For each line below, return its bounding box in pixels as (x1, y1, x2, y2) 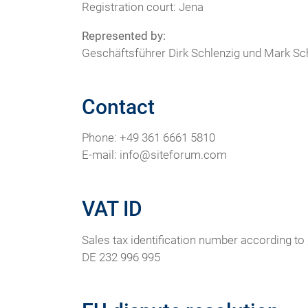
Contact (81, 94, 155, 119)
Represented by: (81, 29, 166, 43)
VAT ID (81, 197, 142, 221)
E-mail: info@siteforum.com (81, 148, 227, 162)
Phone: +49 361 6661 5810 (81, 131, 215, 145)
